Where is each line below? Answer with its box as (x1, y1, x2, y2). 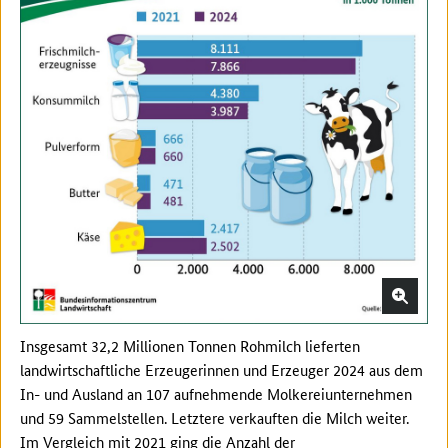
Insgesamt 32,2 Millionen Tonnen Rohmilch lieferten (20, 334, 360, 356)
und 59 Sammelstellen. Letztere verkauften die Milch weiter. (20, 406, 409, 428)
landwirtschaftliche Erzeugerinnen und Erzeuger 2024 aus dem (20, 358, 423, 380)
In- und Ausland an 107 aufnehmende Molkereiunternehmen (20, 382, 412, 404)
